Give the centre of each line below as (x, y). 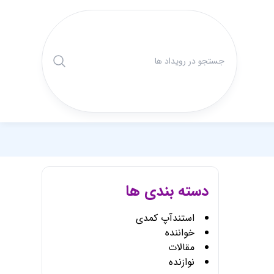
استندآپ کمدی (165, 218)
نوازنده (182, 262)
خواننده (180, 233)
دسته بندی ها (167, 191)
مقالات (181, 247)
